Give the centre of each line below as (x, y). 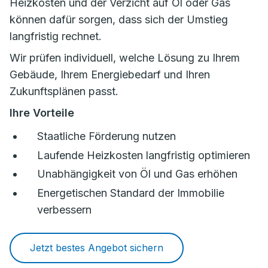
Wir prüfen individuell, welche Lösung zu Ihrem (125, 57)
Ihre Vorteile (42, 112)
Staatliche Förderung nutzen (106, 136)
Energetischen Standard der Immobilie (131, 193)
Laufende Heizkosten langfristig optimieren (144, 155)
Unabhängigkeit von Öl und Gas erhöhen (137, 174)
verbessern (64, 210)
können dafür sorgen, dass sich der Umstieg (119, 19)
